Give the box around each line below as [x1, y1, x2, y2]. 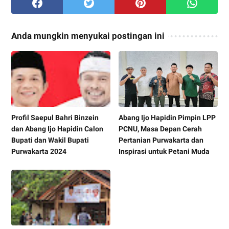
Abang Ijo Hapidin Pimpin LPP [119, 113, 216, 122]
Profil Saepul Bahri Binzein [11, 113, 99, 122]
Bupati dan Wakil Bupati [11, 135, 89, 144]
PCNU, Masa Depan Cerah [119, 124, 202, 133]
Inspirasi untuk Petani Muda [119, 147, 210, 155]
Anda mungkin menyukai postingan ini [11, 30, 165, 41]
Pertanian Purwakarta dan [119, 135, 204, 144]
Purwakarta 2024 [11, 147, 66, 155]
